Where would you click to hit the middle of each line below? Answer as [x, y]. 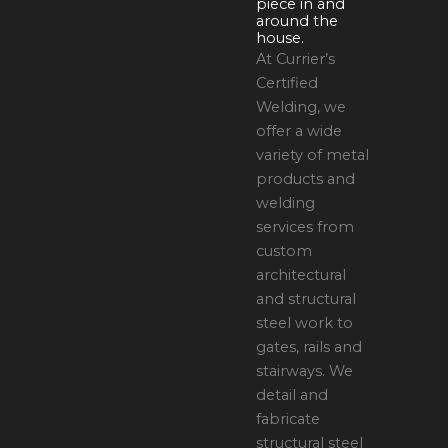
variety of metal [313, 154]
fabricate [288, 418]
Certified [287, 82]
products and [306, 178]
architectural [301, 274]
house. [280, 37]
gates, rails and [309, 346]
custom [284, 250]
